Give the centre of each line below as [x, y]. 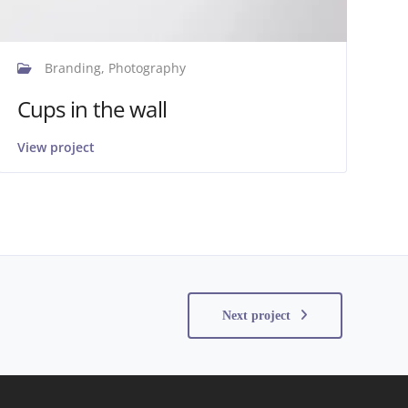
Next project [256, 315]
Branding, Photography [113, 67]
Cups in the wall [92, 108]
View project [56, 147]
